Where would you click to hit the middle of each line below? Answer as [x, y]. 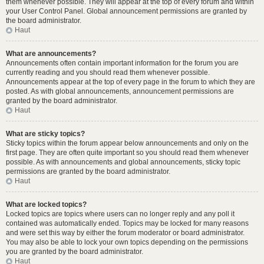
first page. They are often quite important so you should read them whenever [127, 153]
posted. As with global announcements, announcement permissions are [120, 91]
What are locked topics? [46, 204]
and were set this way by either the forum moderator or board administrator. [125, 233]
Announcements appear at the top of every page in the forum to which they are [131, 82]
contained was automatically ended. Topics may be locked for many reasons [127, 223]
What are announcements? [51, 54]
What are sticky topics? [45, 134]
